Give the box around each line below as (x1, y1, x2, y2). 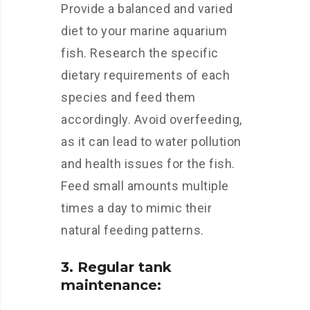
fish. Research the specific (61, 45, 219, 60)
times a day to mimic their (61, 200, 212, 215)
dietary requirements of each (61, 67, 230, 82)
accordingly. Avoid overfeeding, (61, 111, 242, 127)
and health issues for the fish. (61, 156, 235, 171)
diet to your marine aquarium (61, 23, 227, 38)
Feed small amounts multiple (61, 178, 229, 193)
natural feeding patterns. (61, 222, 204, 237)
